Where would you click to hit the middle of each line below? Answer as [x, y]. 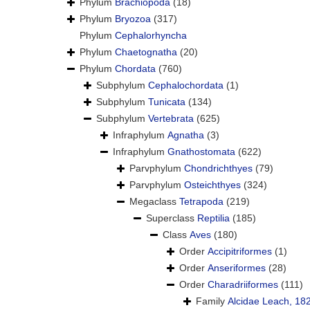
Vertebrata [171, 119]
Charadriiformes [243, 285]
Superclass [172, 218]
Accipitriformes [240, 252]
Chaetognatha [146, 52]
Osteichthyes [212, 185]
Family [212, 301]
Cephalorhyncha [151, 36]
